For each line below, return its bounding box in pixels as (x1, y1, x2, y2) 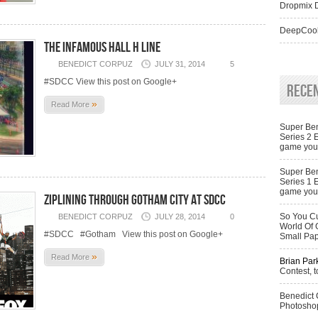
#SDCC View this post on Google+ (44, 77, 177, 87)
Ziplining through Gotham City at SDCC (44, 192, 226, 209)
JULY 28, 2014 (155, 212, 205, 221)
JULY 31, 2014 (155, 60, 205, 68)
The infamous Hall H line (44, 39, 160, 56)
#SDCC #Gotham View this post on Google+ (44, 229, 223, 239)
